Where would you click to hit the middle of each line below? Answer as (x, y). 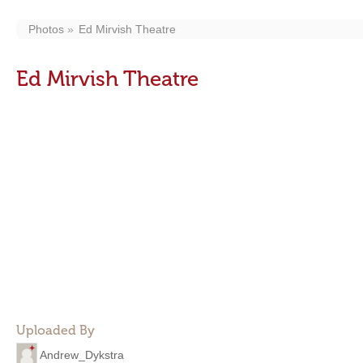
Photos (46, 29)
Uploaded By (56, 330)
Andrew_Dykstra (82, 354)
